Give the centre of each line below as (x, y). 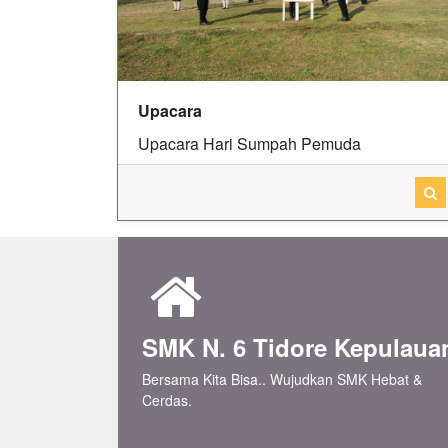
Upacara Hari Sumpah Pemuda (249, 144)
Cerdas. (167, 400)
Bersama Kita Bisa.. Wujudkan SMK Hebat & (282, 379)
